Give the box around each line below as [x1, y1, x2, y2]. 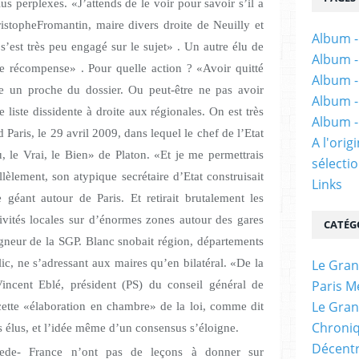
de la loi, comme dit [155, 300, 264, 313]
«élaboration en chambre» [23, 300, 156, 313]
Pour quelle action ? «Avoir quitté [83, 62, 264, 75]
